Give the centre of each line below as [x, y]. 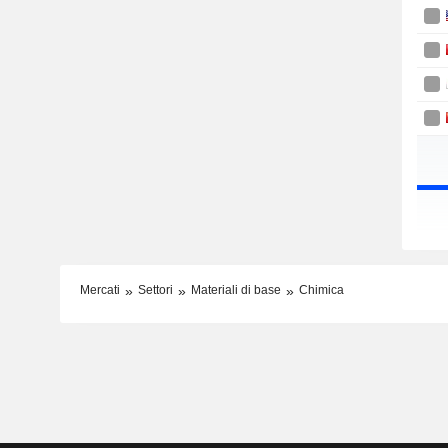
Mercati [99, 290]
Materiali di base [235, 290]
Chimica [321, 290]
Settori [155, 290]
